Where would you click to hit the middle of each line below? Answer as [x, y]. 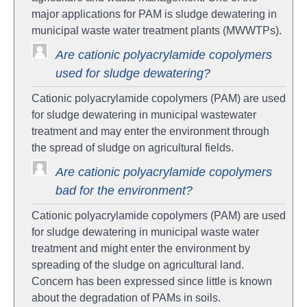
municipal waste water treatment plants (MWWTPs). [157, 30]
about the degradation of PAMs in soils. [126, 297]
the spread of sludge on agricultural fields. [133, 147]
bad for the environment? [124, 190]
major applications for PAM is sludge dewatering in [154, 14]
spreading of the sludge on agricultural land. [138, 265]
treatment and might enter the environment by [141, 248]
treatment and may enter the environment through [150, 131]
